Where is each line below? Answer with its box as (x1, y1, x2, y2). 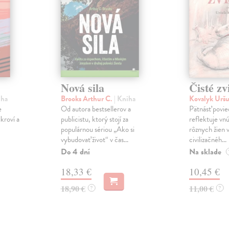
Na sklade (189, 146, 221, 158)
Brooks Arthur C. (60, 93, 114, 105)
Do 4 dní (60, 146, 90, 158)
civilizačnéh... (189, 134, 226, 146)
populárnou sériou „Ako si (60, 124, 134, 135)
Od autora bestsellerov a (60, 103, 131, 115)
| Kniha (113, 93, 135, 105)
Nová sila (60, 79, 104, 97)
